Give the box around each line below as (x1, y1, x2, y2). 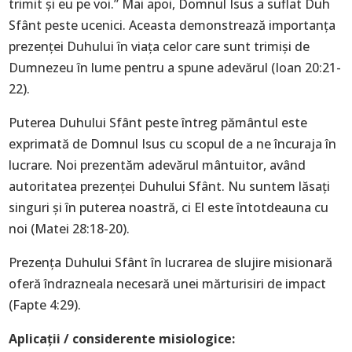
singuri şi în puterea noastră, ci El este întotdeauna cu (9, 199, 329, 216)
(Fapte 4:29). (9, 296, 82, 313)
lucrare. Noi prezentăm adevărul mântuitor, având (9, 156, 306, 174)
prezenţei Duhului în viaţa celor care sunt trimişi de (9, 38, 310, 55)
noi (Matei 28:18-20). (9, 220, 130, 237)
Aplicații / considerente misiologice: (9, 330, 236, 347)
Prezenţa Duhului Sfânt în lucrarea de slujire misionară (9, 254, 333, 271)
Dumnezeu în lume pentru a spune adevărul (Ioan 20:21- (9, 59, 342, 76)
